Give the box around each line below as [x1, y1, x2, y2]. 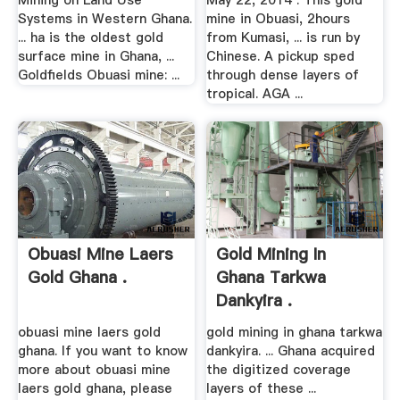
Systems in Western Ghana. [17, 10, 192, 29]
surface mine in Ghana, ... [17, 47, 174, 66]
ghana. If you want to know [17, 341, 187, 360]
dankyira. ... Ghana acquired [206, 341, 376, 360]
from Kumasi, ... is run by [206, 29, 361, 47]
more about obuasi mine [17, 360, 171, 379]
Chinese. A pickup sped [206, 47, 355, 66]
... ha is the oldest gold [17, 29, 163, 47]
